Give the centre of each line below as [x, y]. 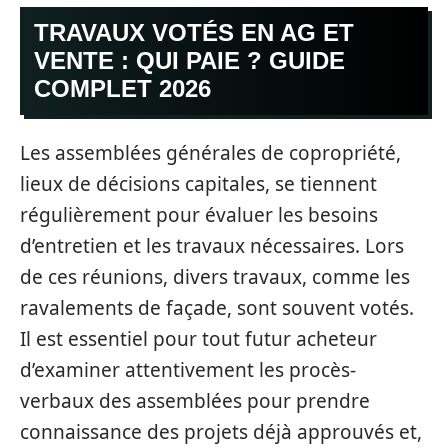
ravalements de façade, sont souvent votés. [217, 307]
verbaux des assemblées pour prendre [195, 400]
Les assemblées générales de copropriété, [210, 152]
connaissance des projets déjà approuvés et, [221, 431]
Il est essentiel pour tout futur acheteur [198, 338]
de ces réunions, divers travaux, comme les [215, 276]
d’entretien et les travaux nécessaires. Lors [212, 245]
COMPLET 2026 [122, 88]
